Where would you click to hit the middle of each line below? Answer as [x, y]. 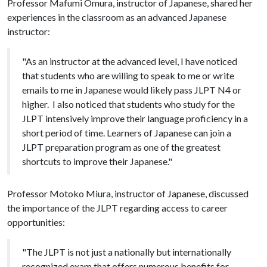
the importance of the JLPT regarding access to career [117, 207]
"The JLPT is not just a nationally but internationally [127, 252]
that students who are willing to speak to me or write [128, 75]
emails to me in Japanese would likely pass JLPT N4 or [132, 89]
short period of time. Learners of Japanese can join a [127, 132]
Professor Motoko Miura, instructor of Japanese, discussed [128, 193]
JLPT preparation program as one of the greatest [121, 147]
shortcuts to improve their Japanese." [98, 161]
